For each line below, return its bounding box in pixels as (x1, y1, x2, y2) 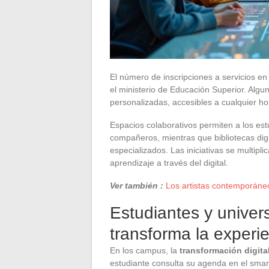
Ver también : (110, 180, 163, 190)
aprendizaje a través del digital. (110, 157, 228, 168)
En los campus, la (110, 245, 180, 255)
